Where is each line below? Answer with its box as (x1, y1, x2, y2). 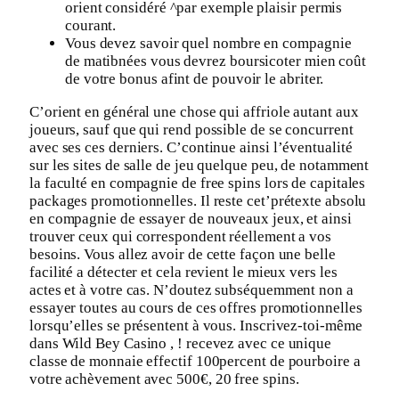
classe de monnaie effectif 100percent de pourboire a (29, 352, 361, 370)
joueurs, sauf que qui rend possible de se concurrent (29, 120, 354, 138)
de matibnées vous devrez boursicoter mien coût (65, 52, 367, 69)
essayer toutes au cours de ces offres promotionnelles (29, 298, 362, 316)
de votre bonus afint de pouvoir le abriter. (65, 69, 324, 87)
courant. (65, 16, 117, 34)
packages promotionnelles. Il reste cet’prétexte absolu (29, 191, 367, 209)
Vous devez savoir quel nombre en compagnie (65, 34, 352, 52)
